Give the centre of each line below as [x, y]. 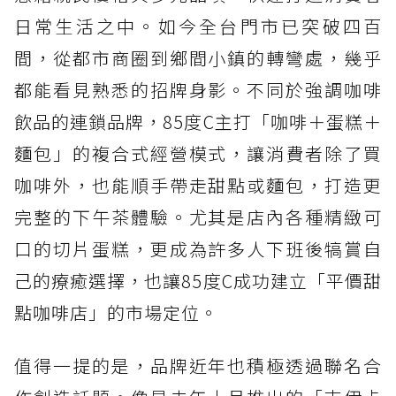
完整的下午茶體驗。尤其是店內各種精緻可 [198, 217]
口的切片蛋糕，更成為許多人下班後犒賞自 [198, 249]
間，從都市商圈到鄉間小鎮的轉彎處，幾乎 [198, 58]
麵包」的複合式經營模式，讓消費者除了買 [198, 154]
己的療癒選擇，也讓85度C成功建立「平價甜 [198, 281]
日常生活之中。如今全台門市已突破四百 [198, 27]
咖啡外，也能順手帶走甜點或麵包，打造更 [198, 186]
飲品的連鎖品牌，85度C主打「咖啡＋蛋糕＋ [198, 122]
